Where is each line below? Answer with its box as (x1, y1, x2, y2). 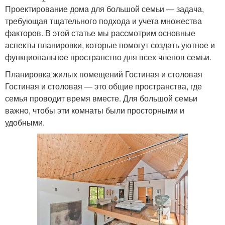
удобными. (5, 116, 45, 128)
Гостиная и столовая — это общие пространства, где (5, 80, 202, 92)
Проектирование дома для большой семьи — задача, (5, 3, 204, 15)
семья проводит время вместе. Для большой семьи (5, 92, 197, 104)
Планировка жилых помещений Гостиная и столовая (5, 68, 202, 80)
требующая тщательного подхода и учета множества (5, 15, 202, 27)
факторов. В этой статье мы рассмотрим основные (5, 27, 195, 39)
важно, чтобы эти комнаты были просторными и (5, 104, 184, 116)
